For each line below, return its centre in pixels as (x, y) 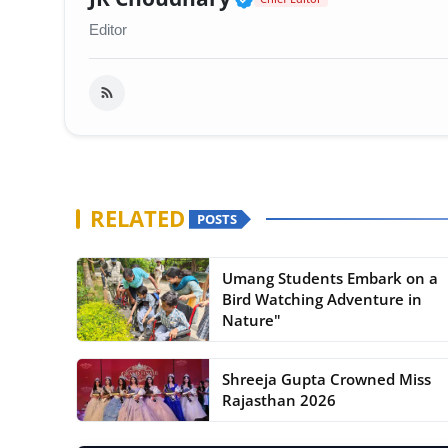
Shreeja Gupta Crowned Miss (326, 379)
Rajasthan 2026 (278, 400)
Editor (108, 30)
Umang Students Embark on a (329, 278)
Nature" (251, 320)
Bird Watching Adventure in (321, 299)
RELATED (137, 219)
